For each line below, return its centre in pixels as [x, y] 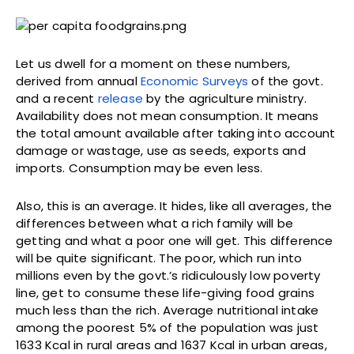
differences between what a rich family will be [155, 224]
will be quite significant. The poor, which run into [159, 258]
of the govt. [286, 81]
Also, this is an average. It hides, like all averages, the [174, 206]
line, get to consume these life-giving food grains [166, 293]
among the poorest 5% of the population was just [168, 328]
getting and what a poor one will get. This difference [175, 241]
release [121, 99]
